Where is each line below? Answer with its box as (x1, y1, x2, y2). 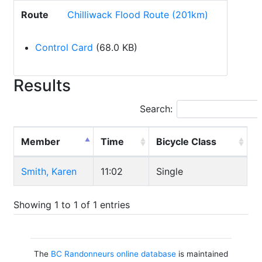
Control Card (35, 42, 93, 53)
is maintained (175, 249, 228, 258)
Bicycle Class (156, 136, 216, 147)
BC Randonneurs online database (50, 249, 176, 258)
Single (156, 166, 183, 177)
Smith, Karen (21, 166, 77, 177)
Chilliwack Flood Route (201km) (67, 9, 208, 20)
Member (21, 136, 60, 147)
